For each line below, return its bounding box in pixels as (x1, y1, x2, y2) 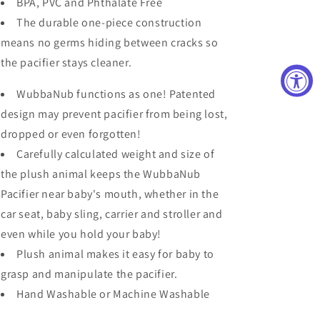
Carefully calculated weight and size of (16, 146, 215, 161)
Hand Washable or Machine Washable (16, 286, 210, 301)
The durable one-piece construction (16, 15, 202, 30)
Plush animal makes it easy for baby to (16, 246, 214, 261)
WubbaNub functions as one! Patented (16, 86, 216, 101)
